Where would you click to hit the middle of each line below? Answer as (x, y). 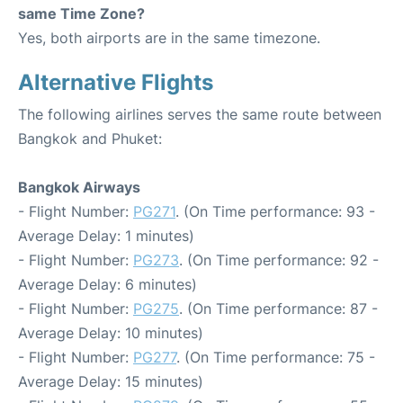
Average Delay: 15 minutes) (111, 382)
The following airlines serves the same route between (200, 115)
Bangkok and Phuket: (90, 139)
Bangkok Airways (79, 188)
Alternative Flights (116, 83)
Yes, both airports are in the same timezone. (169, 38)
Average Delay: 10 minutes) (111, 333)
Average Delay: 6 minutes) (107, 285)
